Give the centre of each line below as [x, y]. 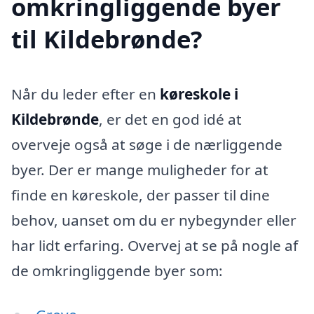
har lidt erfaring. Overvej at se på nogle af [155, 245]
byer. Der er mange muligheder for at [140, 169]
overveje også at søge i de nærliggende [147, 144]
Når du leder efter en [86, 94]
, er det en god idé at [170, 119]
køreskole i [199, 94]
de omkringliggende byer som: [117, 270]
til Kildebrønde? [107, 39]
